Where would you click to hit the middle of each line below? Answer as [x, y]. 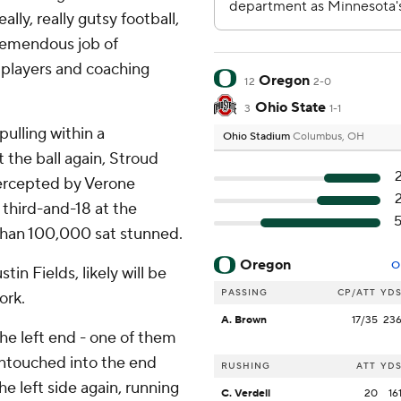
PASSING [244, 293]
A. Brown [244, 320]
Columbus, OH [328, 137]
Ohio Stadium [258, 137]
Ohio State [290, 108]
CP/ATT [357, 293]
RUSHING [246, 366]
